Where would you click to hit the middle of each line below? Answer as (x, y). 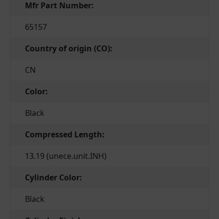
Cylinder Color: (54, 178)
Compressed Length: (65, 135)
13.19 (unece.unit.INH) (66, 156)
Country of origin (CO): (69, 49)
